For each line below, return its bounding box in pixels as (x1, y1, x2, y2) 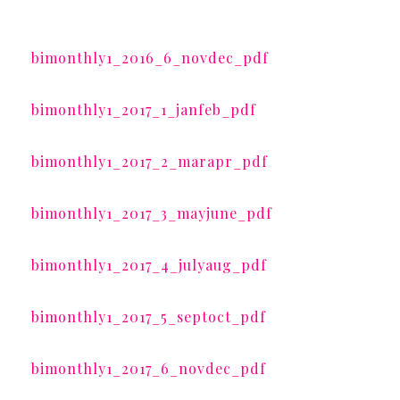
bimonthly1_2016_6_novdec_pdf (40, 48, 269, 68)
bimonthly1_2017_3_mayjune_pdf (31, 204, 272, 223)
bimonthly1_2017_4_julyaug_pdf (31, 255, 267, 275)
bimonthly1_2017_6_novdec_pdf (31, 359, 266, 379)
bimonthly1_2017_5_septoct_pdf (31, 307, 266, 327)
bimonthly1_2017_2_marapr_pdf (31, 152, 268, 171)
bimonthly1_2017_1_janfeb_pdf (31, 100, 256, 120)
